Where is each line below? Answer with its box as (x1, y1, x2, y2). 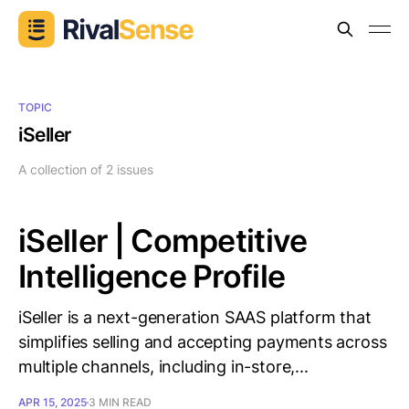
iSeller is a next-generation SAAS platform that (18, 308, 372, 327)
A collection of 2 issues (18, 162, 153, 177)
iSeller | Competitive (18, 222, 308, 259)
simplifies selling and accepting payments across (18, 332, 387, 351)
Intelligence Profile (18, 257, 286, 295)
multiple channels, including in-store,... (18, 357, 309, 376)
